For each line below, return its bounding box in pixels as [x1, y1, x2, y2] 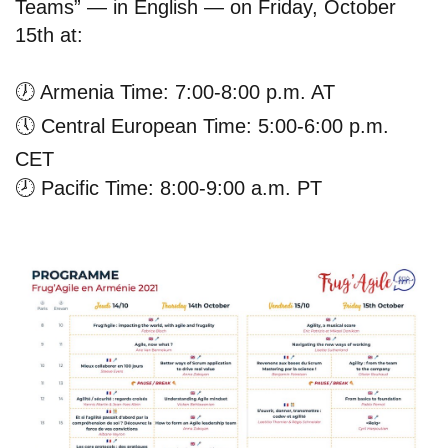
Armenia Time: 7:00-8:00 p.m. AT [35, 81, 335, 104]
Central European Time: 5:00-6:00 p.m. [35, 115, 389, 138]
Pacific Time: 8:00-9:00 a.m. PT [35, 177, 322, 200]
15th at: [15, 24, 83, 47]
